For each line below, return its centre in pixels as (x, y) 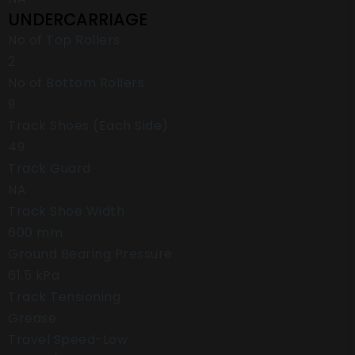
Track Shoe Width (66, 211)
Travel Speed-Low (68, 340)
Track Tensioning (64, 297)
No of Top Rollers (64, 40)
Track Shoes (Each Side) (88, 126)
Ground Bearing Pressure (90, 254)
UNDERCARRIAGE (78, 19)
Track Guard (50, 168)
